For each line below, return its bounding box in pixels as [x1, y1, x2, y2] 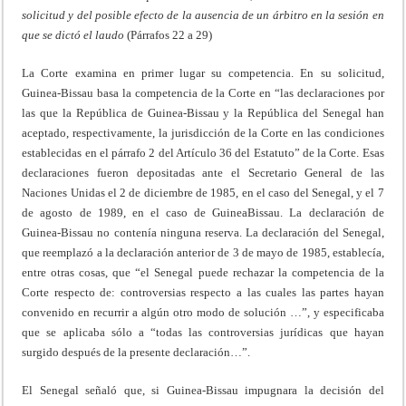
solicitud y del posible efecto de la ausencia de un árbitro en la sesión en [22, 8, 384, 23]
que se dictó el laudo [22, 28, 128, 43]
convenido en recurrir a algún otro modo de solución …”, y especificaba [22, 305, 384, 320]
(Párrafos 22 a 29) [127, 28, 213, 43]
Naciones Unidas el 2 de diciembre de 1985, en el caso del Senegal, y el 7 [22, 186, 384, 200]
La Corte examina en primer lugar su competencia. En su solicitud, [22, 66, 384, 81]
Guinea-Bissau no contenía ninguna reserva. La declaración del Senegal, [22, 226, 384, 240]
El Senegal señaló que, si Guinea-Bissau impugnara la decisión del [22, 383, 384, 398]
